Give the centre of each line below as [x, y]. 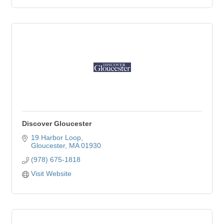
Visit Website [51, 173]
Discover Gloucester [57, 123]
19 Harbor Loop [56, 137]
